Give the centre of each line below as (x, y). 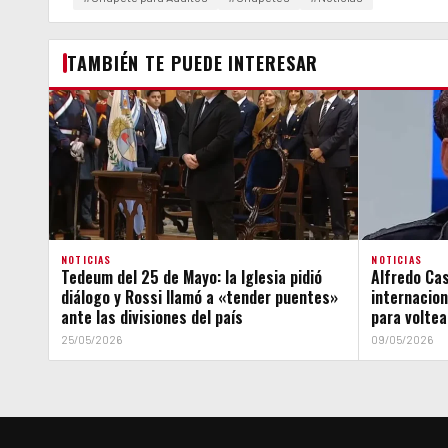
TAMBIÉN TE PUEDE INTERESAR (193, 62)
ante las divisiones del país (152, 316)
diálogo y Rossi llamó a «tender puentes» (199, 296)
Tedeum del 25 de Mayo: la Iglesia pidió (191, 276)
